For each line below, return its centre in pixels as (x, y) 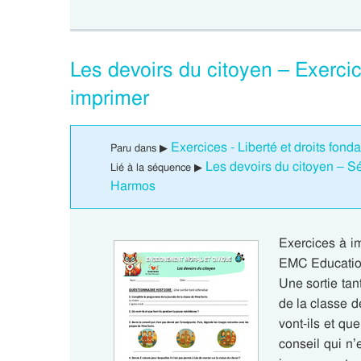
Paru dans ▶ (141, 148)
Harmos (133, 186)
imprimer (110, 98)
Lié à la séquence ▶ (158, 167)
